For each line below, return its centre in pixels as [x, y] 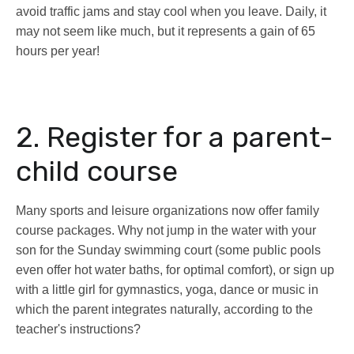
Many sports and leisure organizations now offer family [168, 211]
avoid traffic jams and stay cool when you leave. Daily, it [171, 12]
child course [97, 171]
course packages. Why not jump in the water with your [166, 231]
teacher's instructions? [78, 330]
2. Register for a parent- [174, 137]
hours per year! [58, 51]
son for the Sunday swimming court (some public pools [168, 250]
